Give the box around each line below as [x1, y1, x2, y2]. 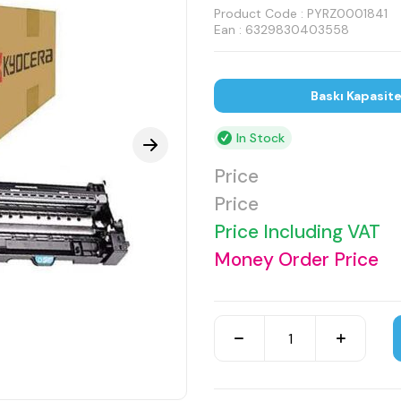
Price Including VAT [214, 219, 380, 244]
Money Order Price [214, 247, 379, 272]
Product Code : [214, 5, 307, 21]
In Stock [236, 130, 285, 146]
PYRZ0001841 [307, 5, 388, 21]
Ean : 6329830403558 [214, 21, 349, 38]
